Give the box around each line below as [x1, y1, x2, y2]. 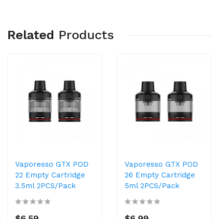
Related [7, 27, 54, 42]
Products [58, 27, 114, 42]
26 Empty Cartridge [125, 171, 195, 179]
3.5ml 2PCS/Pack [15, 181, 76, 190]
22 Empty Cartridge [15, 171, 85, 179]
